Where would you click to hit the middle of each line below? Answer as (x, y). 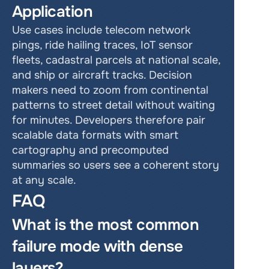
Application (53, 12)
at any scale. (44, 180)
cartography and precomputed (90, 150)
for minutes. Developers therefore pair (109, 120)
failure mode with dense (98, 246)
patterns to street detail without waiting (113, 105)
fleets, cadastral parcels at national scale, (116, 60)
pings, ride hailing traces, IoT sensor (102, 45)
